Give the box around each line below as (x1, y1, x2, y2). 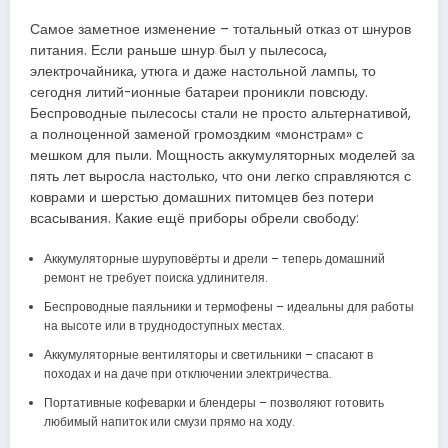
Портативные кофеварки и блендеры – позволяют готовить (43, 393, 384, 411)
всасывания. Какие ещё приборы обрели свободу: (30, 209, 359, 229)
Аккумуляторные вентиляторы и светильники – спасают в (43, 345, 373, 363)
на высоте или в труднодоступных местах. (43, 316, 285, 334)
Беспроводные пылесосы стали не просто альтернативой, (30, 104, 411, 124)
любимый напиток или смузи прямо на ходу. (43, 412, 295, 430)
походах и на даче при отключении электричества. (43, 364, 332, 382)
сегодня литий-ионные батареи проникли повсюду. (30, 83, 368, 103)
